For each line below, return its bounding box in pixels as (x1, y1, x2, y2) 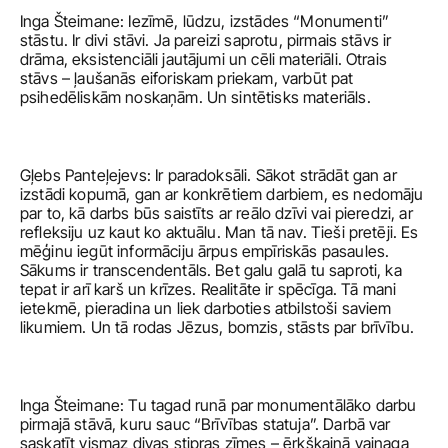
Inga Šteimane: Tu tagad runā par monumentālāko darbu (20, 395, 417, 415)
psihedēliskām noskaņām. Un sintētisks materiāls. (20, 87, 375, 107)
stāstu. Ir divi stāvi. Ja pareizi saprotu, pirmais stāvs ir (20, 30, 392, 50)
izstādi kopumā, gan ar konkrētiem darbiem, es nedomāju (20, 184, 424, 204)
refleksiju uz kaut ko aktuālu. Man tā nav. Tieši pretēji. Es (20, 222, 419, 242)
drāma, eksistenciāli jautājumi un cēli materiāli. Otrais (20, 49, 387, 69)
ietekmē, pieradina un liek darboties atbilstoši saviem (20, 298, 392, 318)
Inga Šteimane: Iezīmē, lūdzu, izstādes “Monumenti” (20, 11, 390, 31)
